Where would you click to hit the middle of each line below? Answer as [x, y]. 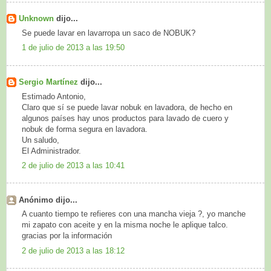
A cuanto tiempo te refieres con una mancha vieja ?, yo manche [134, 214]
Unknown [38, 19]
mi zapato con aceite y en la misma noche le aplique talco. [125, 225]
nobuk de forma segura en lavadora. [85, 129]
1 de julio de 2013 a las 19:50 [73, 48]
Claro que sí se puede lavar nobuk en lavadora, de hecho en [127, 107]
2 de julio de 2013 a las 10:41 [73, 165]
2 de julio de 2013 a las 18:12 [73, 250]
